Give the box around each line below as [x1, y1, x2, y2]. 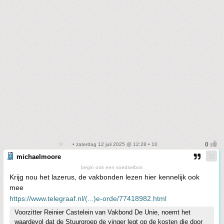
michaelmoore [16, 152, 61, 160]
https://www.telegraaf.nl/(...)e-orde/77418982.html [9, 194, 166, 202]
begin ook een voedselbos [81, 164, 142, 170]
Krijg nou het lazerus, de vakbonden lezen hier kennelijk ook [9, 172, 199, 181]
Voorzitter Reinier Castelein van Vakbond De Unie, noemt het [14, 208, 190, 216]
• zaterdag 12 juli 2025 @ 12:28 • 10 [70, 141, 157, 147]
